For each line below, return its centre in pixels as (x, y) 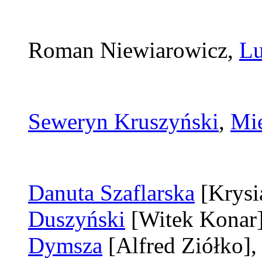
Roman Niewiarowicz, (134, 50)
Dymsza (65, 246)
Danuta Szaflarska (111, 193)
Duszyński (77, 219)
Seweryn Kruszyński (123, 122)
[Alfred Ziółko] (180, 246)
